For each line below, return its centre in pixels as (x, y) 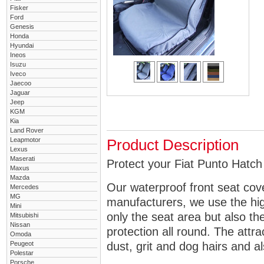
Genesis (22, 27)
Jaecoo (21, 83)
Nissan (20, 225)
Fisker (19, 8)
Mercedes (24, 187)
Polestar (22, 253)
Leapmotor (25, 140)
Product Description (173, 145)
